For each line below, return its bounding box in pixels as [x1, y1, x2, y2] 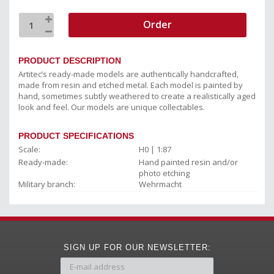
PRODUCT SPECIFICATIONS [18, 131, 134, 141]
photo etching [138, 168, 190, 179]
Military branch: [18, 179, 75, 190]
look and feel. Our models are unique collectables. [18, 102, 205, 113]
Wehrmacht [138, 179, 182, 190]
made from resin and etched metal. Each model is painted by [18, 80, 243, 91]
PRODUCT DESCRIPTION [18, 56, 121, 66]
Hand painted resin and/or [138, 157, 238, 168]
